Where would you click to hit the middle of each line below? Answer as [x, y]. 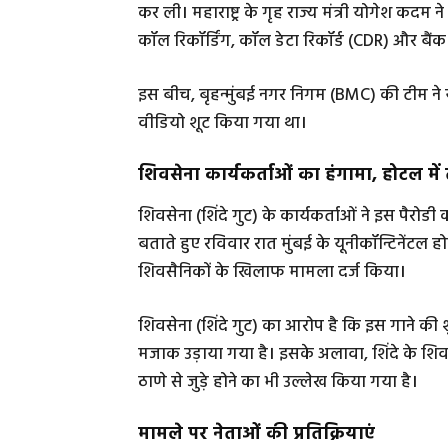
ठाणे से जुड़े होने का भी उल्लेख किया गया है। [278, 382]
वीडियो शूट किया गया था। [222, 123]
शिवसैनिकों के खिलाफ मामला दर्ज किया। [272, 272]
